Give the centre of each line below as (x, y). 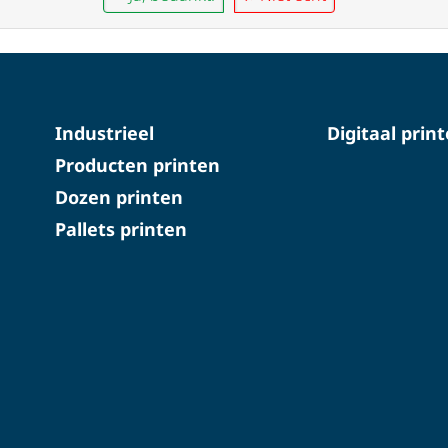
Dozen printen (118, 196)
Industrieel (104, 132)
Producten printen (137, 164)
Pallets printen (120, 228)
